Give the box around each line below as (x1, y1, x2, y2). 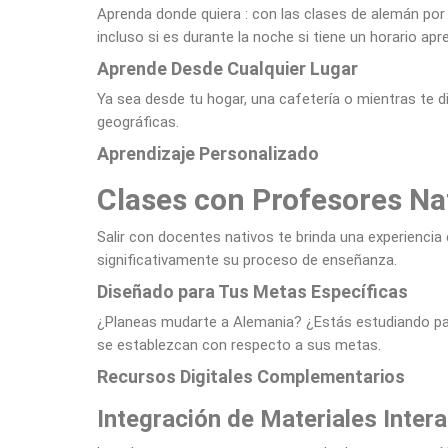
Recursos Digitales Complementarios (97, 366, 405, 387)
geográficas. (97, 113, 179, 131)
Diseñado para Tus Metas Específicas (97, 281, 408, 302)
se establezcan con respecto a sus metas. (97, 336, 381, 354)
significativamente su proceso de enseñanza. (97, 251, 397, 269)
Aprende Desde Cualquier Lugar (97, 58, 358, 79)
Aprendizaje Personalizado (97, 143, 319, 164)
